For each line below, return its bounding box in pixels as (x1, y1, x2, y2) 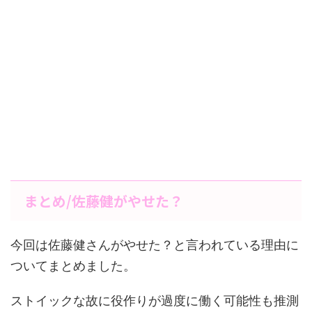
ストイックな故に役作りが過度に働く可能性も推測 (10, 293, 299, 309)
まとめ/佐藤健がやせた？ (24, 191, 183, 212)
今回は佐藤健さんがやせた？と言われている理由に (10, 237, 299, 253)
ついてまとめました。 (10, 258, 136, 274)
